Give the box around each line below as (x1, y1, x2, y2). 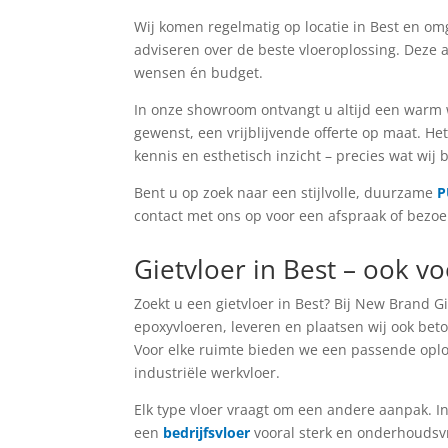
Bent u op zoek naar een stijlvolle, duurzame (134, 182, 438, 202)
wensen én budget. (134, 62, 264, 82)
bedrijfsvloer (163, 423, 251, 443)
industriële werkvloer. (134, 363, 281, 383)
